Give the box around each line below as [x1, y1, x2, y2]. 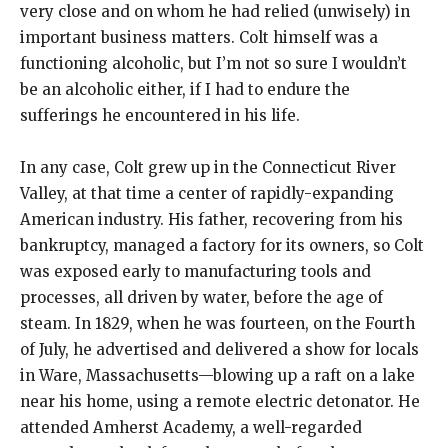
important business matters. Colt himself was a [20, 28, 378, 48]
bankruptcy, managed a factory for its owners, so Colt [20, 236, 424, 256]
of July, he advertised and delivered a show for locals [20, 340, 419, 360]
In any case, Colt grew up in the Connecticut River [20, 158, 396, 178]
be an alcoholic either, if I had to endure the [20, 80, 350, 100]
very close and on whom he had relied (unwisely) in [20, 2, 410, 22]
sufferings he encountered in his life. [20, 106, 300, 126]
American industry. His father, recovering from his [20, 210, 403, 230]
